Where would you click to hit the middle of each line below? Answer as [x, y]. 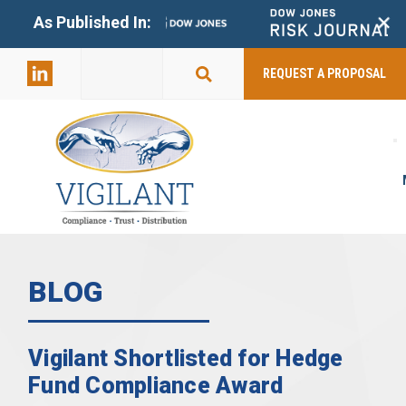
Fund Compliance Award [156, 385]
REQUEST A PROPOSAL [325, 74]
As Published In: [92, 22]
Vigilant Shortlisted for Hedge [186, 358]
